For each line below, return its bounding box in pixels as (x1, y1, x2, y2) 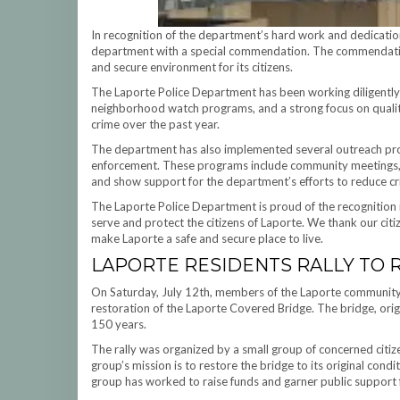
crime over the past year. (91, 117, 220, 131)
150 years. (91, 317, 146, 331)
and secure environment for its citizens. (91, 60, 293, 74)
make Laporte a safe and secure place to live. (91, 231, 323, 246)
